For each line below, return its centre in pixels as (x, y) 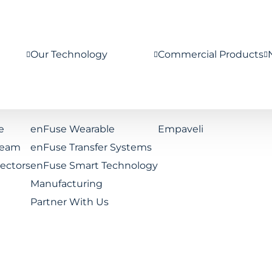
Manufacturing (66, 184)
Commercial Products (210, 54)
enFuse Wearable (72, 129)
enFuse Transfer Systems (91, 147)
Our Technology (69, 54)
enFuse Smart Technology (94, 165)
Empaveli (180, 129)
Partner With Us (69, 202)
